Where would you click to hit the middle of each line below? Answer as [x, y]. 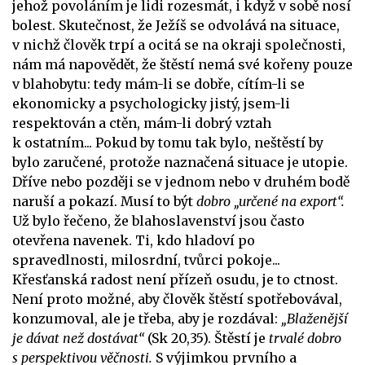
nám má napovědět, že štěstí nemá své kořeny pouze [182, 64]
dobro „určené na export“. [270, 201]
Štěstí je [242, 338]
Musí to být [158, 201]
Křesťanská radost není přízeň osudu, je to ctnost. [175, 279]
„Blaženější [314, 318]
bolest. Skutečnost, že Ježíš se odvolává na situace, [176, 25]
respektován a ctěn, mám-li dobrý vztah [142, 123]
